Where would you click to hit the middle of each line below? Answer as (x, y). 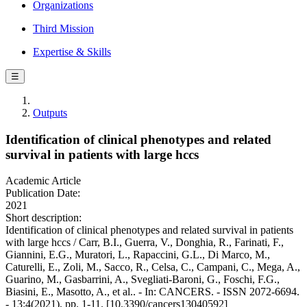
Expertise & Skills (72, 52)
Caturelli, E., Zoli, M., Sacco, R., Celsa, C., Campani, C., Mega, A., (153, 267)
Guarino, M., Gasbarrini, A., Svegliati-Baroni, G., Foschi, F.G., (143, 280)
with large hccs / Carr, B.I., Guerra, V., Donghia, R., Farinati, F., (145, 243)
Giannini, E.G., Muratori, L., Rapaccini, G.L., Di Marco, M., (138, 255)
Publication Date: (43, 193)
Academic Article (43, 181)
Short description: (44, 218)
